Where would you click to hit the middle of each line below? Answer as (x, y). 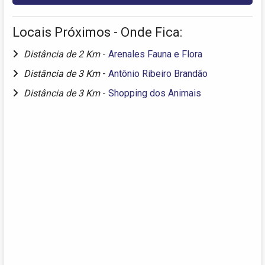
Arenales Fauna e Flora (155, 54)
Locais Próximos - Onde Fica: (97, 33)
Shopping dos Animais (155, 93)
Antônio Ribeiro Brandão (158, 74)
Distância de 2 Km (63, 54)
